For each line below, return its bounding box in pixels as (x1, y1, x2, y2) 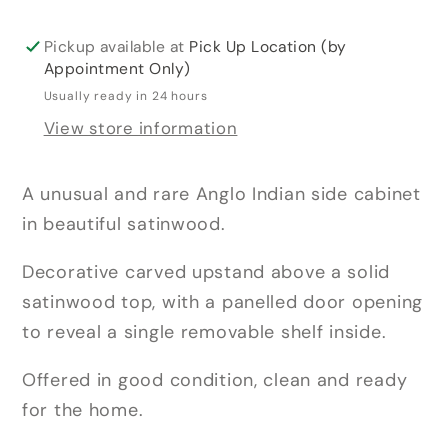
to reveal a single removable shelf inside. (22, 319, 387, 344)
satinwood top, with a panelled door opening (22, 289, 423, 314)
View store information (43, 117, 238, 140)
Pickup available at (43, 36, 190, 57)
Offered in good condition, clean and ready (22, 367, 408, 392)
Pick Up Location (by (189, 36, 347, 57)
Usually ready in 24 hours (43, 87, 208, 104)
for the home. (22, 397, 144, 422)
